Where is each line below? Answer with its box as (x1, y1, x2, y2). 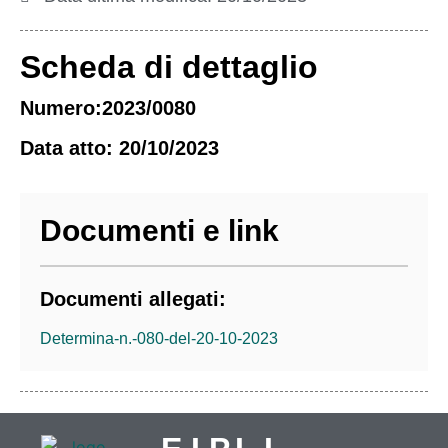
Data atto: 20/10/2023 (20, 137, 219, 159)
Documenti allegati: (40, 288, 226, 310)
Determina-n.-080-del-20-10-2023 (40, 330, 278, 347)
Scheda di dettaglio (20, 49, 318, 85)
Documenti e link (40, 214, 279, 247)
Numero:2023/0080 (20, 97, 196, 119)
